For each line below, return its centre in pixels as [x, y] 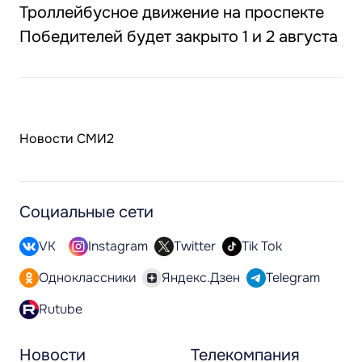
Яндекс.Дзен [201, 278]
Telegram [293, 278]
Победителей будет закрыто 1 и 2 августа [179, 37]
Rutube [61, 309]
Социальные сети [86, 212]
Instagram [118, 246]
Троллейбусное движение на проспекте [172, 13]
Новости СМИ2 [67, 139]
